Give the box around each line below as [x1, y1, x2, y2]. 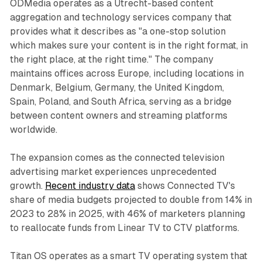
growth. [9, 180, 45, 192]
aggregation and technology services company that [9, 12, 232, 23]
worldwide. [9, 124, 57, 136]
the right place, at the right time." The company [9, 54, 213, 65]
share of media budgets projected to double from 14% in [9, 194, 252, 206]
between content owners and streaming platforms [9, 110, 227, 122]
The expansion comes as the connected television [9, 152, 225, 164]
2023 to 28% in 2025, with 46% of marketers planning [9, 208, 245, 220]
